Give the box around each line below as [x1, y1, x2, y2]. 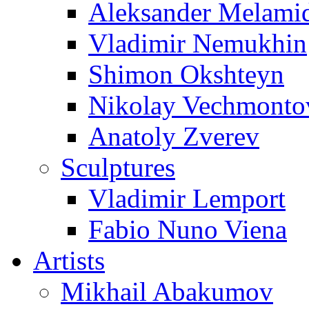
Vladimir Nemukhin [88, 28, 307, 58]
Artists [33, 246, 105, 275]
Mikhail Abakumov [61, 277, 273, 306]
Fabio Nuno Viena [88, 215, 287, 244]
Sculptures [61, 152, 175, 182]
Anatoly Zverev [88, 121, 259, 151]
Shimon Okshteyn [88, 59, 284, 89]
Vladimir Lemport [88, 183, 286, 213]
